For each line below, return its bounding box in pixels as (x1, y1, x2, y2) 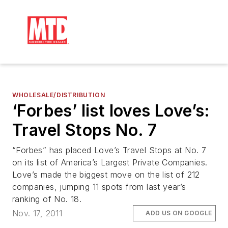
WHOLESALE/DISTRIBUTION (12, 91, 105, 99)
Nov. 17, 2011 (12, 208, 63, 219)
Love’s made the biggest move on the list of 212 (12, 169, 200, 180)
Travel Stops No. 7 (12, 120, 157, 140)
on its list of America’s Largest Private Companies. (12, 157, 208, 167)
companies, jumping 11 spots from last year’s (12, 182, 186, 192)
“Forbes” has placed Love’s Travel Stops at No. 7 (12, 145, 207, 155)
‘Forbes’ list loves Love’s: (12, 101, 210, 121)
